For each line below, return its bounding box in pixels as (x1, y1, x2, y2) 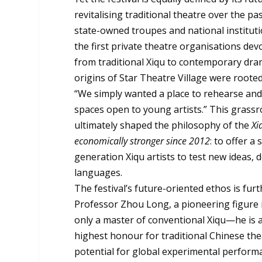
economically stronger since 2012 (74, 135, 211, 148)
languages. (74, 166, 123, 180)
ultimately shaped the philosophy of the (74, 119, 250, 132)
